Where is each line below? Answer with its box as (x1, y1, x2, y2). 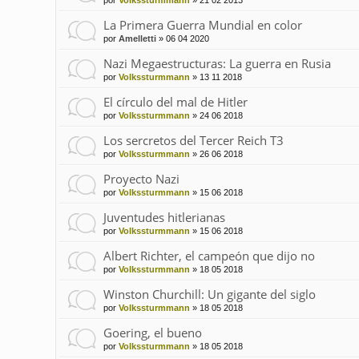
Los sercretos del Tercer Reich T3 (103, 132, 284, 149)
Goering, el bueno (103, 325, 202, 341)
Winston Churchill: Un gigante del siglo (103, 286, 316, 303)
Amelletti (118, 34, 156, 44)
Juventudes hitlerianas (103, 209, 225, 226)
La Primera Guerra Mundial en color (103, 17, 302, 34)
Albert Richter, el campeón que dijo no (103, 248, 315, 264)
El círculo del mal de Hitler (103, 94, 248, 111)
